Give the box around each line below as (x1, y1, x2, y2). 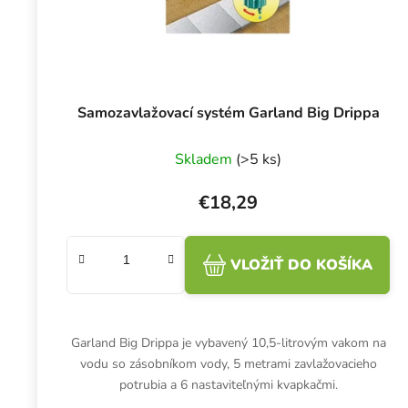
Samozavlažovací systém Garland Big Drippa (76, 103, 380, 124)
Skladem (175, 149, 237, 170)
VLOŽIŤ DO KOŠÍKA (229, 255, 372, 276)
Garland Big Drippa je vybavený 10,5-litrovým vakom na (70, 334, 386, 352)
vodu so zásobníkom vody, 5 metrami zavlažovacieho (79, 355, 377, 373)
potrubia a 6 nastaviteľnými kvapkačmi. (118, 376, 338, 394)
